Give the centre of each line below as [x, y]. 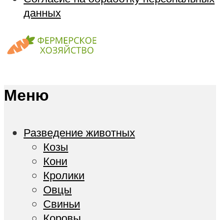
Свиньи [62, 204]
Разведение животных [79, 133]
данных [42, 12]
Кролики [64, 175]
